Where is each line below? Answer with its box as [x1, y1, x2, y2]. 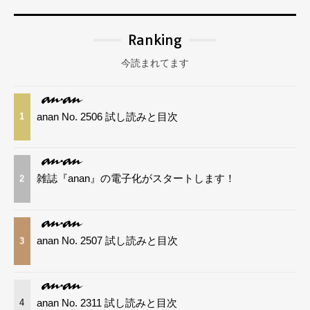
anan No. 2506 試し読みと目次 [37, 110, 179, 122]
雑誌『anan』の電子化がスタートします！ [37, 172, 236, 185]
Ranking [128, 30, 182, 48]
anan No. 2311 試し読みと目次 [37, 296, 178, 309]
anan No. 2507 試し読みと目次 [37, 235, 179, 246]
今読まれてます [121, 57, 189, 69]
